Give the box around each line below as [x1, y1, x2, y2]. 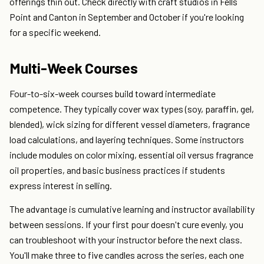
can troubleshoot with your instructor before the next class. [9, 234, 242, 246]
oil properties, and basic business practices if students [9, 164, 225, 176]
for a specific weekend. [9, 27, 101, 38]
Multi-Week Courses [9, 59, 138, 77]
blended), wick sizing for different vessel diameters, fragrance [9, 118, 250, 130]
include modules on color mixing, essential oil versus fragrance [9, 149, 253, 161]
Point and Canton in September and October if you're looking [9, 11, 244, 23]
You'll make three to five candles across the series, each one [9, 249, 244, 261]
